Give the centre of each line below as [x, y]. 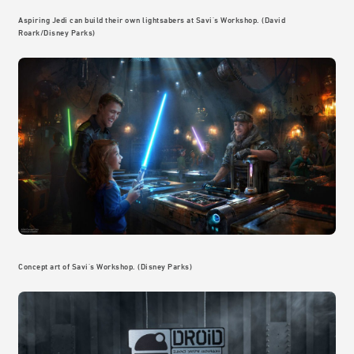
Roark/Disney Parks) [57, 32]
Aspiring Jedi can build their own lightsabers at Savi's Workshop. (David [152, 19]
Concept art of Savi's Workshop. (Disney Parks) [105, 266]
